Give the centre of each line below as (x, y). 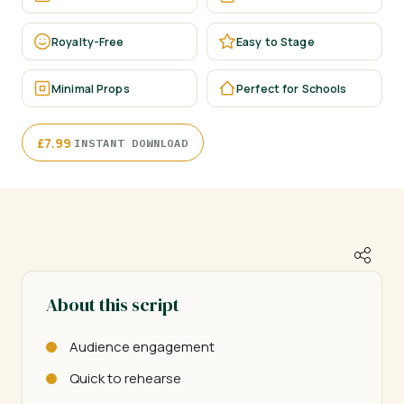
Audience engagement (142, 347)
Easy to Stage (275, 41)
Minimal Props (91, 88)
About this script (113, 305)
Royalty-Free (88, 41)
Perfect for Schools (292, 88)
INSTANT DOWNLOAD (132, 142)
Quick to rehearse (125, 378)
